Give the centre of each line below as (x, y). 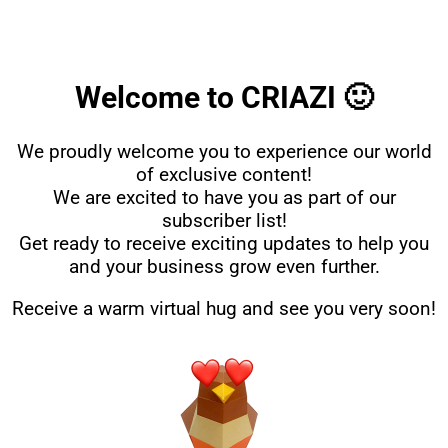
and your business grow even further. (224, 267)
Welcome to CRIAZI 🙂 (224, 98)
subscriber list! (224, 221)
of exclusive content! (224, 175)
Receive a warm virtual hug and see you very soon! (224, 309)
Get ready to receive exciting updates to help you (224, 244)
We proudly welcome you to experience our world (224, 152)
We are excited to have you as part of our (224, 198)
